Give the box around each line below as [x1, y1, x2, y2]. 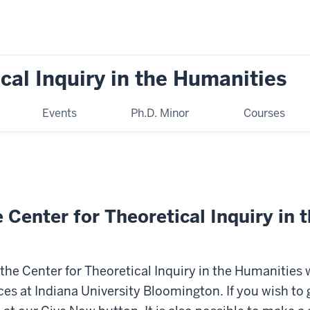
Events [42, 105, 77, 120]
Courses [243, 105, 285, 120]
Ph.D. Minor [131, 105, 190, 120]
